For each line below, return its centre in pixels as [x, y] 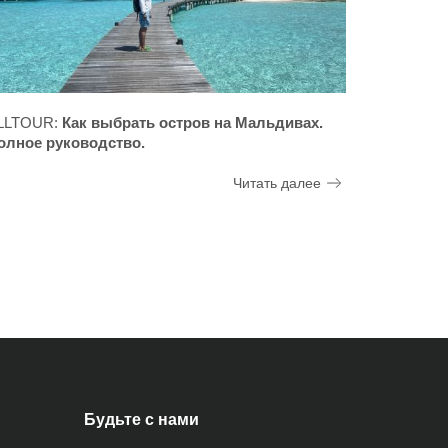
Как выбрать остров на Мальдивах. [192, 123]
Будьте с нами [141, 420]
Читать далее [277, 183]
